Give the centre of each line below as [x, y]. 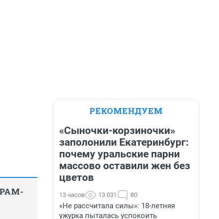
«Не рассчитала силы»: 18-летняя [117, 206]
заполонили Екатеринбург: [124, 142]
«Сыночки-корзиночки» [117, 131]
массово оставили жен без [125, 166]
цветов [77, 177]
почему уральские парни [120, 154]
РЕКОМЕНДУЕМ [126, 111]
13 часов [72, 195]
